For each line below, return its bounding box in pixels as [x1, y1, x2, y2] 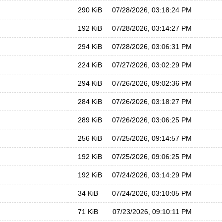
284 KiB [78, 98, 102, 106]
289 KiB [78, 116, 102, 124]
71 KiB [78, 208, 98, 216]
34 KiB [78, 189, 98, 197]
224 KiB [78, 61, 102, 69]
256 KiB [78, 134, 102, 142]
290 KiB [78, 6, 102, 14]
